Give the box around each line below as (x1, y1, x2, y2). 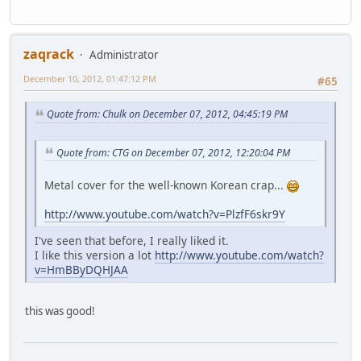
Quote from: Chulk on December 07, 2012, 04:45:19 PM (47, 107, 288, 121)
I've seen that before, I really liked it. (35, 233, 229, 249)
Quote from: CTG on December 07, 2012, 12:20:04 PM (56, 145, 290, 160)
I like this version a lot (35, 247, 155, 263)
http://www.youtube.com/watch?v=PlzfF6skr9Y (44, 206, 285, 222)
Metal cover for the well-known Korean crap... (44, 177, 287, 193)
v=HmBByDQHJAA (35, 262, 128, 278)
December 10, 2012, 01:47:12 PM (23, 72, 156, 85)
